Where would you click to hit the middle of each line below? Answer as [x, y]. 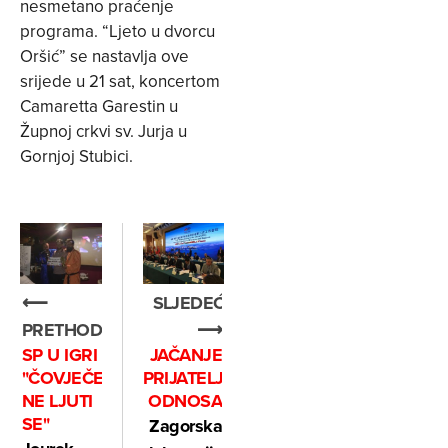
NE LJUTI [57, 401]
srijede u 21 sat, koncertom [120, 81]
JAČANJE [185, 355]
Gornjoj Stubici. [76, 156]
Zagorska [185, 426]
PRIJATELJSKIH [202, 378]
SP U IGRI [60, 355]
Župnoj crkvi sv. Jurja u [103, 131]
